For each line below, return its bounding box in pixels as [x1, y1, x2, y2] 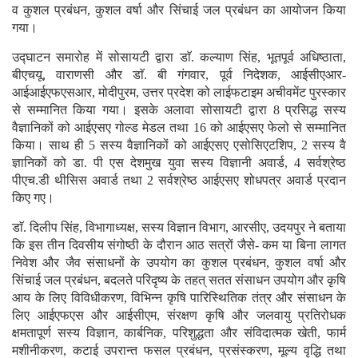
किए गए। [12, 191, 54, 205]
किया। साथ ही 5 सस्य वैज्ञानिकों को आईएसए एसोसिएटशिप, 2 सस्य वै [12, 138, 346, 153]
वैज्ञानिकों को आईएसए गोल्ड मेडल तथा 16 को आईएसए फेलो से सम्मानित [12, 121, 346, 135]
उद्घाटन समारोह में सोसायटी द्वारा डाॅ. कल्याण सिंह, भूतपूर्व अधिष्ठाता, [12, 50, 346, 65]
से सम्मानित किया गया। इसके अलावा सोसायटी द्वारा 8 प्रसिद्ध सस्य [12, 103, 346, 117]
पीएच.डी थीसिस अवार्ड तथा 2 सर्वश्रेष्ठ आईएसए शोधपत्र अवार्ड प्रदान [12, 173, 346, 188]
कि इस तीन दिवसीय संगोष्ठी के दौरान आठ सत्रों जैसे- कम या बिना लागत [12, 238, 346, 253]
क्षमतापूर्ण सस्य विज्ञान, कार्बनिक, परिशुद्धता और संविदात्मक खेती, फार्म [12, 326, 346, 340]
